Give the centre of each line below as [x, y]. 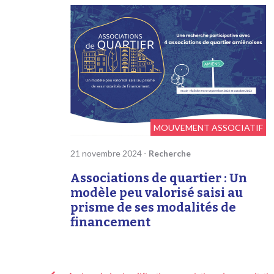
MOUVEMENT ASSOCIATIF [209, 128]
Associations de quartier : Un [159, 178]
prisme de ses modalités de [154, 208]
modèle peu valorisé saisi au [157, 193]
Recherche [170, 154]
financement [111, 222]
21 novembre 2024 [107, 154]
